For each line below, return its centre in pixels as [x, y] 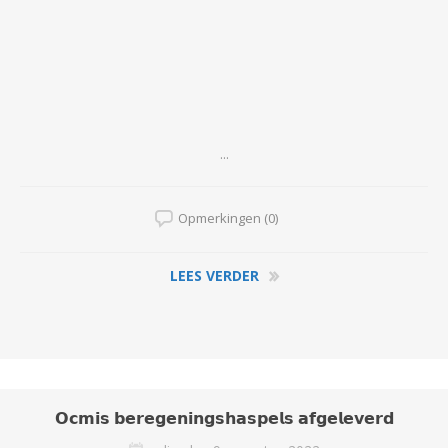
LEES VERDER [214, 275]
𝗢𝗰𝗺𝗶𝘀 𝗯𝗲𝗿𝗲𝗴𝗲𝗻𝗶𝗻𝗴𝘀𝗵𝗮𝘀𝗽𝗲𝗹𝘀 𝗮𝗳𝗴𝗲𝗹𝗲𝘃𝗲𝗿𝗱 [224, 418]
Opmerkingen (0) [228, 217]
